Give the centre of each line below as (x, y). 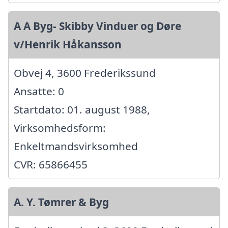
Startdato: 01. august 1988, (82, 110)
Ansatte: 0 (39, 91)
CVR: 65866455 (51, 165)
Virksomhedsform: (60, 128)
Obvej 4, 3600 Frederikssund (85, 73)
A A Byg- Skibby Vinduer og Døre (97, 26)
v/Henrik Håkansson (68, 45)
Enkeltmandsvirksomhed (76, 146)
